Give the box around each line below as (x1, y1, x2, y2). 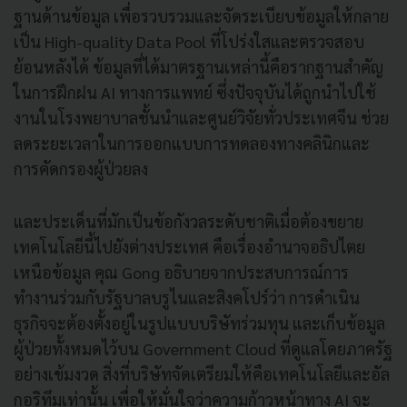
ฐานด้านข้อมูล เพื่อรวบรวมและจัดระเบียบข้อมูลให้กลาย (14, 5, 389, 26)
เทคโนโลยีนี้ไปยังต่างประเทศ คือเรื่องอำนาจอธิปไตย (14, 235, 365, 257)
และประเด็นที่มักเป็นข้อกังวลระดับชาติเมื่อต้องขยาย (14, 210, 363, 232)
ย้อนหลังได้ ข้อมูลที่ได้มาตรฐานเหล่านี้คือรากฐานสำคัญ (14, 55, 383, 77)
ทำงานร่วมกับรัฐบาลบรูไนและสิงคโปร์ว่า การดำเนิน (14, 286, 360, 308)
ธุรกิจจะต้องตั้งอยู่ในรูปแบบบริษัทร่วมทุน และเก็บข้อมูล (14, 312, 385, 333)
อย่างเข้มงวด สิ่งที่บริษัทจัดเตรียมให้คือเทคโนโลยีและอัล (14, 362, 390, 384)
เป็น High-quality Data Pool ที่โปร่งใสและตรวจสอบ (14, 30, 364, 52)
